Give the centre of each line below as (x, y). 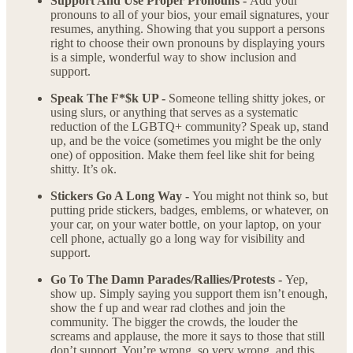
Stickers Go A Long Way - (121, 196)
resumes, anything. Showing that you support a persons (188, 29)
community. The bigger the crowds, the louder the (174, 322)
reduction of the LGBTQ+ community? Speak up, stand (190, 127)
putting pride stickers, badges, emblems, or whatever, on (190, 210)
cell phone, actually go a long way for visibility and (178, 239)
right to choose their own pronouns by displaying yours (188, 43)
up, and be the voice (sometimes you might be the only (186, 141)
